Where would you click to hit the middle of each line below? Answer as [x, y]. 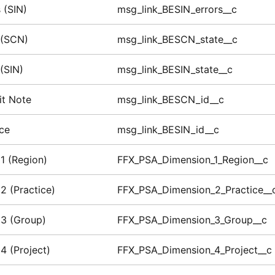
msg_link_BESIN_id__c [168, 130]
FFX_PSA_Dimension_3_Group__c [192, 220]
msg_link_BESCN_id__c [170, 100]
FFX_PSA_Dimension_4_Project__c [194, 250]
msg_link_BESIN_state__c [175, 70]
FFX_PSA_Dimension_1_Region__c [192, 160]
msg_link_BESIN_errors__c [177, 10]
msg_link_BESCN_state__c [177, 40]
